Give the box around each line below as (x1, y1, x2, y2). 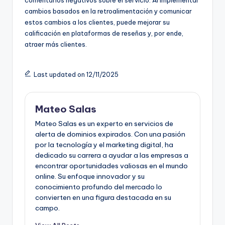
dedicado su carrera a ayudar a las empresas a (35, 150, 188, 160)
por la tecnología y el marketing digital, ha (35, 140, 173, 149)
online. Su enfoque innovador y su (35, 171, 145, 181)
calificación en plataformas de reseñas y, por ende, (25, 29, 183, 37)
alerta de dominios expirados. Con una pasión (35, 129, 185, 139)
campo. (35, 203, 60, 212)
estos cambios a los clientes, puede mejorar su (25, 18, 170, 26)
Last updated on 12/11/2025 (33, 70, 119, 78)
